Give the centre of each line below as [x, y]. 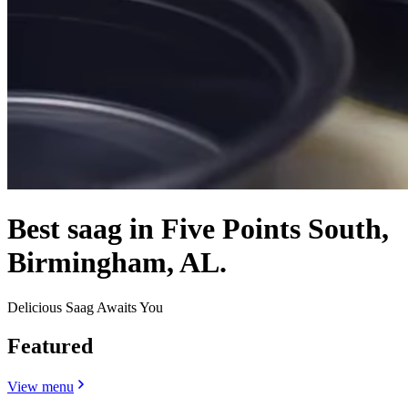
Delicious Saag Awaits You [85, 307]
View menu [41, 386]
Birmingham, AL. [117, 263]
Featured [50, 346]
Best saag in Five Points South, [198, 229]
